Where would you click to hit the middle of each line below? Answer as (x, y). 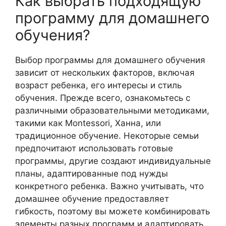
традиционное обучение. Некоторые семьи (107, 136)
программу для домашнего (112, 18)
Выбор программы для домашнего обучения (110, 60)
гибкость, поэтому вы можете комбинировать (112, 212)
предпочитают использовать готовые (94, 149)
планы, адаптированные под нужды (92, 174)
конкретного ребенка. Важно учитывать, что (109, 186)
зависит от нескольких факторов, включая (105, 73)
